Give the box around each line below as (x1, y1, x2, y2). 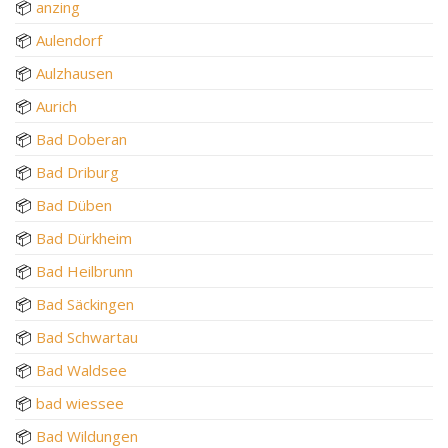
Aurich (36, 95, 77, 116)
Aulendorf (36, 29, 102, 50)
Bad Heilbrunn (36, 260, 133, 281)
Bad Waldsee (36, 359, 127, 380)
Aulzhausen (36, 62, 113, 83)
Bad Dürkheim (36, 227, 132, 248)
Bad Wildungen (36, 425, 138, 446)
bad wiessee (36, 392, 124, 413)
